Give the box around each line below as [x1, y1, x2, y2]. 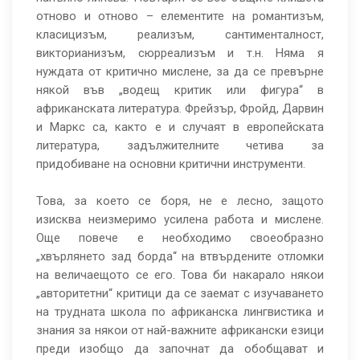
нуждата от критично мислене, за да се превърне [36, 64, 324, 80]
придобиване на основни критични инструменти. [36, 157, 305, 172]
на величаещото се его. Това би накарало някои [36, 268, 324, 283]
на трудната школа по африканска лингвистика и [36, 305, 324, 320]
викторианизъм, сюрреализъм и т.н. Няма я [36, 46, 324, 61]
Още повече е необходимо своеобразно [36, 231, 324, 246]
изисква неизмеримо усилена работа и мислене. [36, 212, 324, 227]
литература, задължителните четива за [36, 138, 324, 153]
